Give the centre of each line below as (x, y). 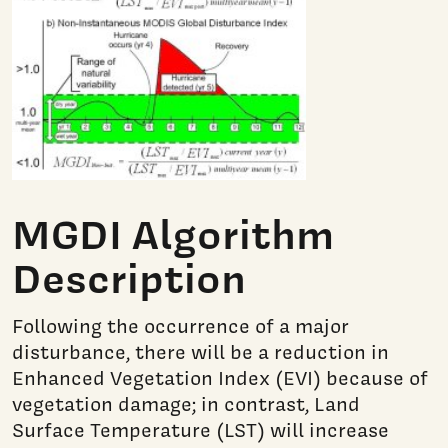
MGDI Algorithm (173, 234)
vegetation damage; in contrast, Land (186, 404)
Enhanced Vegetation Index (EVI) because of (220, 378)
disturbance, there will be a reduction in (200, 352)
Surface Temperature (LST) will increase (200, 430)
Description (129, 278)
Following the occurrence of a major (180, 326)
